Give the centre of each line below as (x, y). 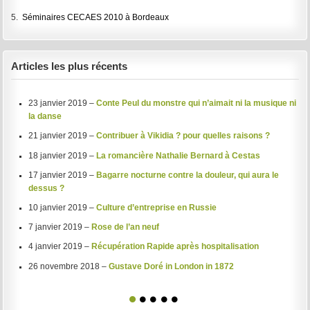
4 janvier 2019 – (60, 247)
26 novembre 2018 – (68, 266)
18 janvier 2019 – (62, 155)
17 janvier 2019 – (62, 175)
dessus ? (46, 188)
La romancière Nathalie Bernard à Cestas (178, 155)
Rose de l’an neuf (125, 227)
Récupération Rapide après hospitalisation (175, 247)
